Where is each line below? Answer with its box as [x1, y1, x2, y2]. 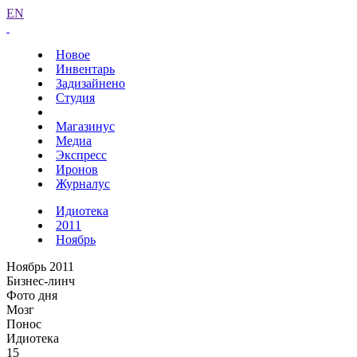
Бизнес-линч [6, 274, 75, 288]
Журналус [56, 177, 110, 190]
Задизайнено [56, 76, 125, 90]
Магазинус [56, 120, 115, 133]
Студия [56, 91, 95, 104]
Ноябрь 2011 [6, 260, 74, 273]
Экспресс [56, 148, 107, 162]
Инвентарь [56, 62, 115, 76]
